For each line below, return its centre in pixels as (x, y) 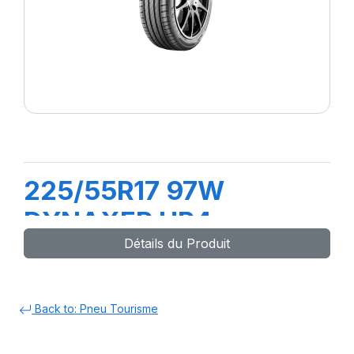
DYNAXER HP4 (118, 221)
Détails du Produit (177, 243)
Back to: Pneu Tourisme (95, 309)
